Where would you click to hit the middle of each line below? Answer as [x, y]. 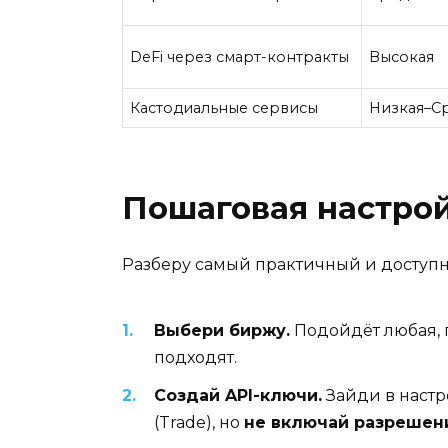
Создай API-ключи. [238, 395]
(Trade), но [199, 422]
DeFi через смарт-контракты [240, 57]
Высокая [402, 57]
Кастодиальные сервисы [224, 108]
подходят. [195, 357]
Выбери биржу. [222, 330]
